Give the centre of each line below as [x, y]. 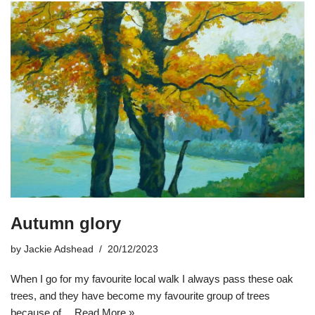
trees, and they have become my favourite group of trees [140, 295]
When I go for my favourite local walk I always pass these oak [152, 278]
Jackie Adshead [59, 249]
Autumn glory [66, 223]
